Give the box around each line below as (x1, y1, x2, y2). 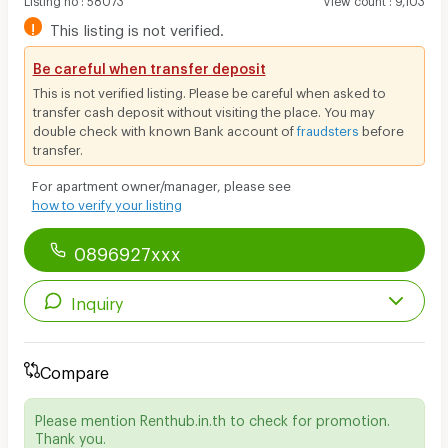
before (358, 122, 404, 133)
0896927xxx (73, 242, 181, 257)
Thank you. (34, 429, 106, 441)
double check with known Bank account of (32, 122, 297, 133)
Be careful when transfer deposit (32, 59, 266, 71)
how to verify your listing (31, 196, 182, 207)
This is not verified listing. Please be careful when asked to (32, 84, 386, 95)
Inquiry (71, 293, 124, 307)
